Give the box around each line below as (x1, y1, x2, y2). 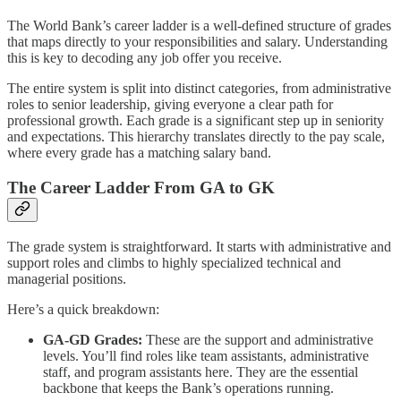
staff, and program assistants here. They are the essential (43, 363, 358, 380)
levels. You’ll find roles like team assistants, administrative (43, 347, 369, 363)
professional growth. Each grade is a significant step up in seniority (7, 113, 384, 129)
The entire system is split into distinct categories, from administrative (7, 81, 391, 97)
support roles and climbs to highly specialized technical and (7, 254, 341, 270)
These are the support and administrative (142, 331, 373, 347)
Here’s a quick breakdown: (7, 301, 159, 317)
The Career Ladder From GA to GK (7, 178, 275, 198)
